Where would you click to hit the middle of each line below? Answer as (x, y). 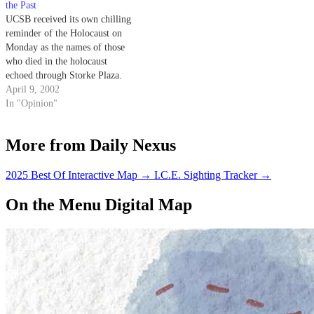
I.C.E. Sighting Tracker (206, 175)
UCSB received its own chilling (68, 20)
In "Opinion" (32, 104)
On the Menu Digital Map (99, 204)
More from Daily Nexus (91, 145)
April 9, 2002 (33, 90)
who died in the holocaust (56, 62)
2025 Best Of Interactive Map (71, 175)
